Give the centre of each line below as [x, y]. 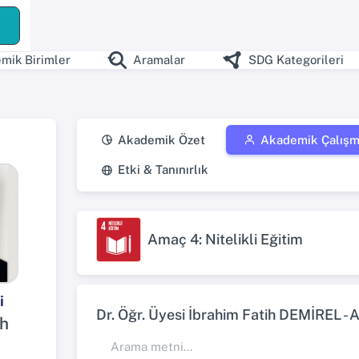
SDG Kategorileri [296, 60]
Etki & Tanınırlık [163, 170]
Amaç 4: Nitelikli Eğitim [225, 239]
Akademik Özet [161, 139]
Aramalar [159, 60]
